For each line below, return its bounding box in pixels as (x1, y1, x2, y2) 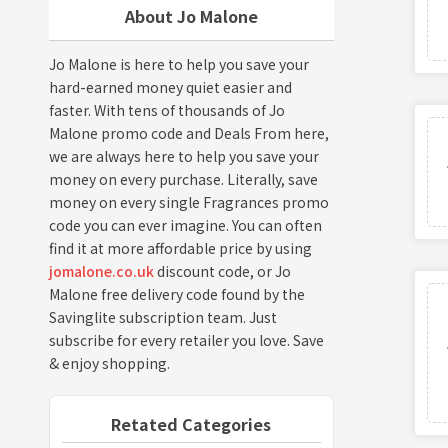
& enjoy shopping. (48, 352, 170, 373)
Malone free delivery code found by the (48, 283, 305, 304)
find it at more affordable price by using (48, 237, 312, 258)
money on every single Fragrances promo (48, 191, 329, 212)
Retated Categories (111, 411, 272, 436)
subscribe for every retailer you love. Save (48, 329, 324, 350)
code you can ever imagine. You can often (48, 214, 322, 235)
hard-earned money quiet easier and (48, 76, 292, 97)
